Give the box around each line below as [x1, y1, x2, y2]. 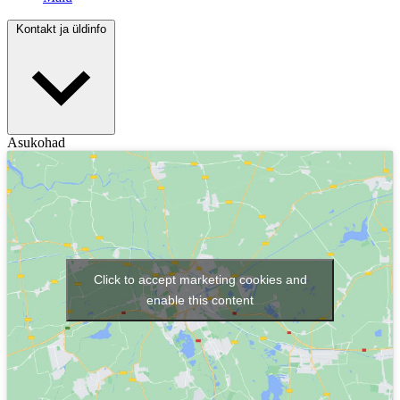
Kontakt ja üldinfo [16, 22, 106, 37]
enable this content [146, 292, 254, 307]
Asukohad [7, 135, 65, 151]
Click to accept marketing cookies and [93, 271, 307, 287]
